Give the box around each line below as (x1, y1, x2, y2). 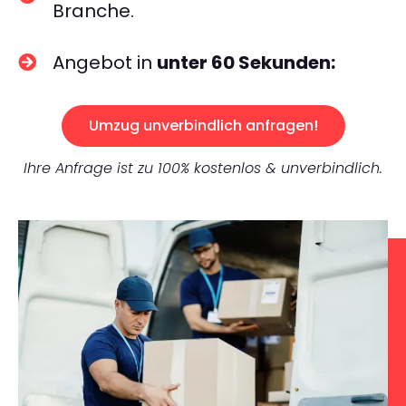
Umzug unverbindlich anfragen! (88, 115, 318, 136)
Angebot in (53, 50, 157, 75)
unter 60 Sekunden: (157, 50, 335, 75)
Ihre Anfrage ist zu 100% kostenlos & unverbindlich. (24, 158, 382, 179)
